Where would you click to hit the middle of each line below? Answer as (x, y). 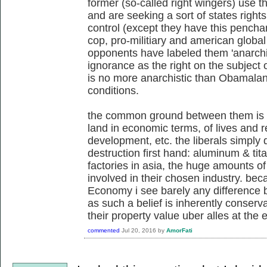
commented (104, 230)
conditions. (113, 90)
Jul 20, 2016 (139, 230)
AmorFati (179, 230)
